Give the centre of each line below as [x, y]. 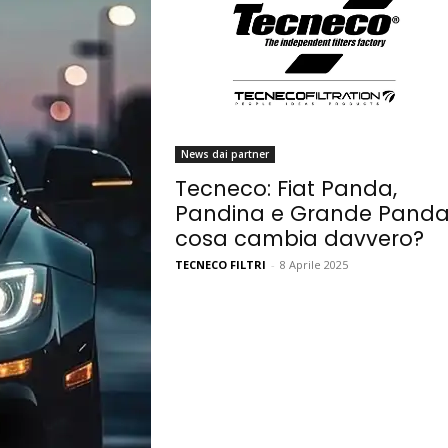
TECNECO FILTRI [220, 264]
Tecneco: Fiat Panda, [285, 188]
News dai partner [224, 153]
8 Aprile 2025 [313, 264]
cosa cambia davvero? [299, 238]
